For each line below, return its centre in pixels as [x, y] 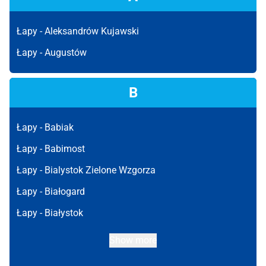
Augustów [66, 53]
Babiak [59, 127]
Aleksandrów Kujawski [92, 31]
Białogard [65, 191]
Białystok [64, 213]
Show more [133, 240]
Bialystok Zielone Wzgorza [100, 170]
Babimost [65, 149]
